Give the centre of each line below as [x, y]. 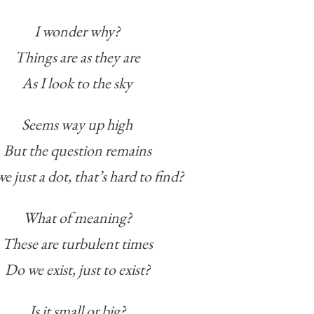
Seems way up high [77, 125]
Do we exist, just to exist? [77, 270]
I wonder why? [77, 32]
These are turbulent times [77, 244]
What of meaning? [77, 218]
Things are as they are [77, 57]
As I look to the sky [77, 83]
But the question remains [77, 151]
